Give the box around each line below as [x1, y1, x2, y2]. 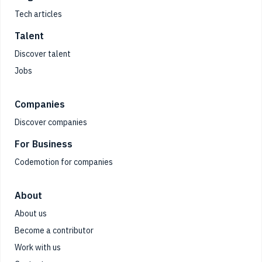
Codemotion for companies [15, 157, 113, 168]
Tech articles [15, 9, 62, 20]
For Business [15, 138, 73, 150]
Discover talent [15, 49, 71, 60]
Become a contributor [15, 225, 94, 236]
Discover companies [15, 117, 87, 128]
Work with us [15, 242, 61, 253]
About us [15, 208, 47, 219]
